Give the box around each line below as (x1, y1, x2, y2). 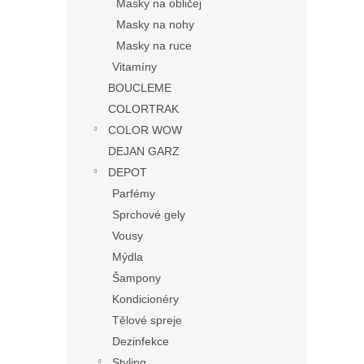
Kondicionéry (112, 292, 179, 305)
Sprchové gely (112, 207, 185, 221)
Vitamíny (112, 59, 157, 73)
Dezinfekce (112, 334, 169, 348)
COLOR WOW (108, 123, 182, 136)
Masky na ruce (116, 38, 192, 52)
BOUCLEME (108, 80, 171, 94)
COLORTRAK (108, 102, 179, 115)
